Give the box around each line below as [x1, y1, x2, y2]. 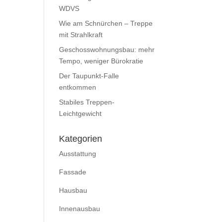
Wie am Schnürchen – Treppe [59, 19, 153, 27]
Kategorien [59, 133, 103, 144]
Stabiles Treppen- [59, 98, 115, 106]
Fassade [59, 167, 87, 176]
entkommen [59, 83, 97, 91]
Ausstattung [59, 149, 97, 158]
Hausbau [59, 186, 88, 194]
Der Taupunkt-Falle [59, 71, 119, 80]
